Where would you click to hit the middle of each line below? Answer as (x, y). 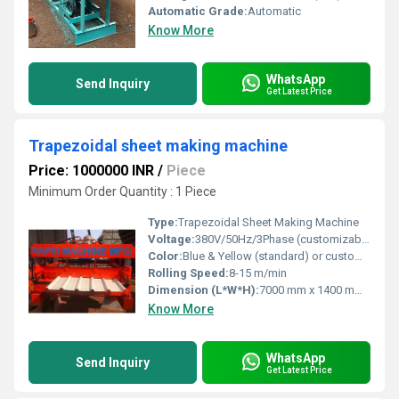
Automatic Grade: (198, 11)
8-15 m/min (258, 273)
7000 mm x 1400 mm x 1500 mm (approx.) (307, 290)
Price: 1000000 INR (91, 171)
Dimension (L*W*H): (204, 290)
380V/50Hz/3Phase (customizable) (278, 239)
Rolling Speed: (188, 273)
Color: (165, 256)
